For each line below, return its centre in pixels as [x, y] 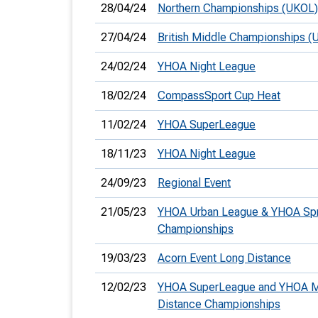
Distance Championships [219, 304]
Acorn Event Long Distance [224, 258]
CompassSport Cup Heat [219, 95]
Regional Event [194, 183]
